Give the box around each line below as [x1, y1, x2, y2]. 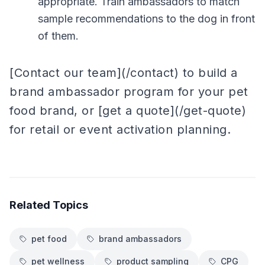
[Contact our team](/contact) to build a [9, 66, 238, 80]
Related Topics [9, 199, 88, 211]
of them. [38, 30, 79, 42]
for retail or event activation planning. [9, 122, 231, 137]
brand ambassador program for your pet [9, 85, 248, 99]
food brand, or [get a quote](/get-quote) [9, 104, 246, 118]
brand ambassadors [99, 234, 182, 244]
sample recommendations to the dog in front [38, 12, 255, 25]
